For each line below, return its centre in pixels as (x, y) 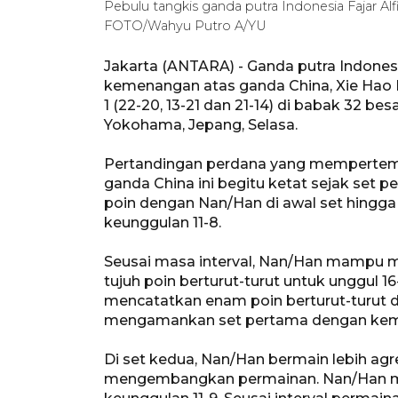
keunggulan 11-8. (163, 222)
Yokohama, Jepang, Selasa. (201, 124)
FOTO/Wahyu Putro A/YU (185, 25)
